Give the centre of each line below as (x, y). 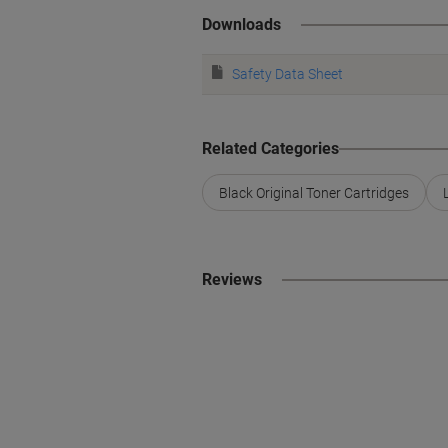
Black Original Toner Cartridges (314, 192)
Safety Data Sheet (287, 74)
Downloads (241, 24)
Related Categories (270, 148)
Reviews (232, 279)
